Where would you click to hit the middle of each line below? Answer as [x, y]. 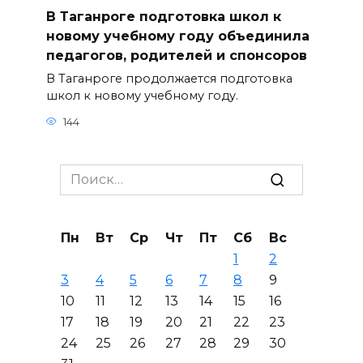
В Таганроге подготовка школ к [163, 16]
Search [82, 173]
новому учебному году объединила [177, 36]
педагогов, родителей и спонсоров [176, 55]
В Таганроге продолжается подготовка [169, 79]
